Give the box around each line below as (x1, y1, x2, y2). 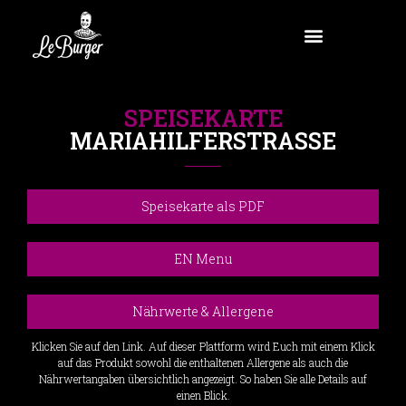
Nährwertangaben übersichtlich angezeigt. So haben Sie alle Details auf (39, 371, 367, 386)
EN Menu (174, 249, 232, 267)
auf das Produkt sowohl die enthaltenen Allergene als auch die (58, 354, 348, 370)
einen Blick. (176, 387, 230, 402)
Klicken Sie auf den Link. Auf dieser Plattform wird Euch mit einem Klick (31, 338, 375, 353)
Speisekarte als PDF (141, 197, 265, 215)
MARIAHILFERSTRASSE (70, 125, 336, 156)
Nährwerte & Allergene (132, 302, 274, 320)
